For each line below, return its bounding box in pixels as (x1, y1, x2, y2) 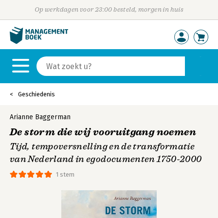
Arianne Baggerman (10, 113, 71, 121)
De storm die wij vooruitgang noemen (10, 126, 196, 138)
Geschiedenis (18, 91, 55, 98)
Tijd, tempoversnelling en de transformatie (10, 141, 195, 152)
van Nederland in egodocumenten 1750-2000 (10, 154, 202, 164)
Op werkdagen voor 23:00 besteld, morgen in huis (34, 6, 184, 13)
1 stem (56, 171, 74, 178)
